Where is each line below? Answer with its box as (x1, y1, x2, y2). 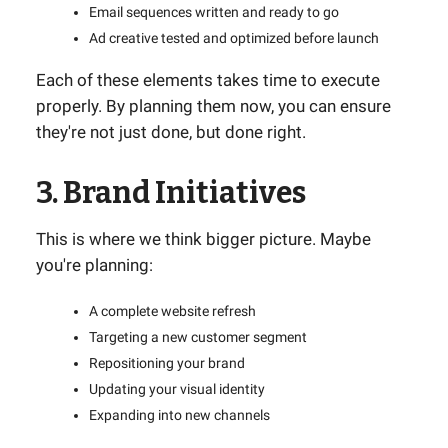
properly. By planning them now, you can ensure (36, 96, 391, 116)
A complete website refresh (89, 303, 256, 319)
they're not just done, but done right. (36, 122, 306, 142)
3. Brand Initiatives (36, 175, 306, 211)
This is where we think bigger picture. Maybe (36, 229, 371, 249)
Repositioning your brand (89, 355, 245, 371)
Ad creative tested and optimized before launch (89, 30, 379, 46)
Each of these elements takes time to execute (36, 70, 380, 90)
